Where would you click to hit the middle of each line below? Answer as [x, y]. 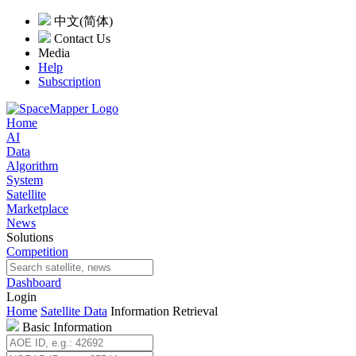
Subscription [70, 81]
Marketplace [37, 209]
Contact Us [82, 39]
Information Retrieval [164, 311]
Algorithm [32, 166]
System [25, 180]
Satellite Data [74, 311]
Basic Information [66, 327]
